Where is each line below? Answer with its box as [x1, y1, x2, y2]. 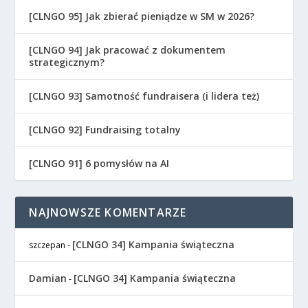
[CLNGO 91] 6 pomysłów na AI [29, 157, 170, 170]
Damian [29, 272, 67, 285]
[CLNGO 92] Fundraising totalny [29, 123, 181, 137]
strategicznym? [29, 56, 105, 69]
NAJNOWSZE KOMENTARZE [29, 205, 187, 221]
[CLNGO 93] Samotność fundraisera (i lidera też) [29, 89, 260, 103]
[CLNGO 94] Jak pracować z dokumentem [29, 43, 226, 57]
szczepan [29, 239, 66, 252]
